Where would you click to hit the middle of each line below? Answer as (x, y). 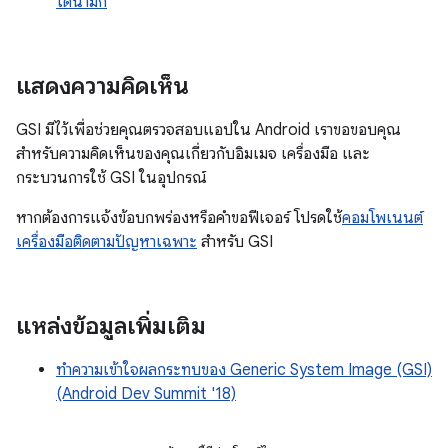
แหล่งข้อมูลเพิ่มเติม (111, 325)
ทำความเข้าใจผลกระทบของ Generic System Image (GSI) (244, 369)
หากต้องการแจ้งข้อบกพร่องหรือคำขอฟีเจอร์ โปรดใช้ (179, 217)
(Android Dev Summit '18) (146, 393)
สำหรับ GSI (235, 241)
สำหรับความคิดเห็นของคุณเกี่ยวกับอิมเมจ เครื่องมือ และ (193, 153)
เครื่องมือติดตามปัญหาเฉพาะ (106, 241)
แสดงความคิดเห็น (102, 85)
